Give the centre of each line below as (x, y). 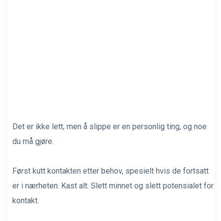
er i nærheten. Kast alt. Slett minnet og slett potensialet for (113, 185)
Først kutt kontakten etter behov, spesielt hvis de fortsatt (110, 171)
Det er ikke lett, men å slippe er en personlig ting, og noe (110, 126)
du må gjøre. (33, 141)
